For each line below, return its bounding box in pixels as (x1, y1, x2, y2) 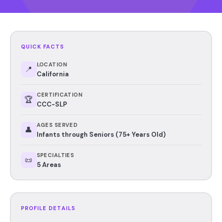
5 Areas (36, 160, 61, 169)
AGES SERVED (36, 121, 78, 128)
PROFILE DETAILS (20, 204, 75, 212)
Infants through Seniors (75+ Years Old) (36, 130, 166, 139)
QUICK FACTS (20, 43, 64, 50)
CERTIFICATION (36, 91, 83, 98)
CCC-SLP (36, 100, 67, 109)
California (36, 69, 69, 78)
